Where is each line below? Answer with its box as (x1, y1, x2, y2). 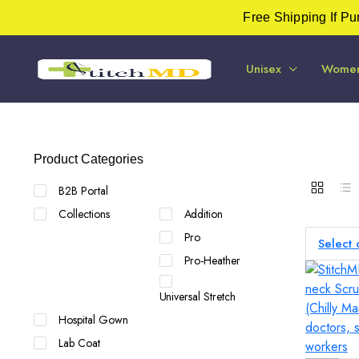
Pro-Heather (184, 252, 241, 268)
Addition (184, 206, 224, 222)
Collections (58, 206, 110, 222)
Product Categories (34, 152, 143, 166)
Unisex (246, 60, 281, 78)
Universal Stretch (159, 288, 236, 305)
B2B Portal (58, 183, 108, 199)
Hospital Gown (58, 312, 128, 328)
